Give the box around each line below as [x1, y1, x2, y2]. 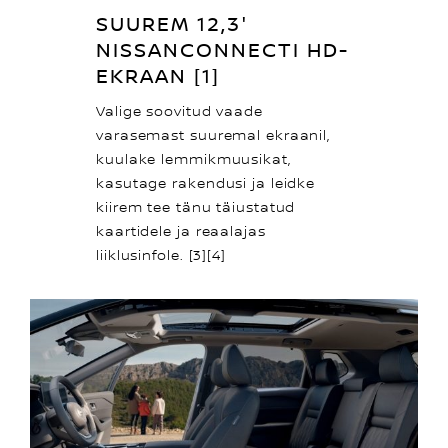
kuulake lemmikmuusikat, [96, 152, 291, 169]
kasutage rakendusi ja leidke [96, 176, 316, 193]
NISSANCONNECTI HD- [96, 39, 349, 64]
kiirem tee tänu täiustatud [96, 200, 296, 217]
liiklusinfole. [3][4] [96, 248, 226, 265]
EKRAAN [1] [96, 65, 220, 90]
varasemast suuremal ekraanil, [96, 128, 331, 145]
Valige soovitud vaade [96, 104, 263, 121]
